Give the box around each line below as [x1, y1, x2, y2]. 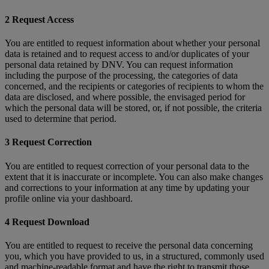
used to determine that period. [5, 113, 119, 124]
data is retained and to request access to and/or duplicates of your [5, 49, 249, 59]
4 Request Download [5, 217, 92, 227]
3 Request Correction [5, 137, 94, 148]
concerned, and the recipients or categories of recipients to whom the [5, 81, 264, 92]
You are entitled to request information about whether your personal [5, 38, 260, 49]
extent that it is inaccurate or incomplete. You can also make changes [5, 171, 263, 182]
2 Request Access [5, 14, 76, 25]
